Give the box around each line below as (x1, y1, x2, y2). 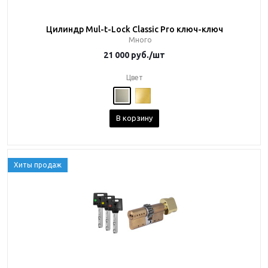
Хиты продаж (14, 161, 62, 169)
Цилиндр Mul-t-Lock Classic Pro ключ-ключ (45, 25, 223, 34)
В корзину (116, 114, 153, 122)
